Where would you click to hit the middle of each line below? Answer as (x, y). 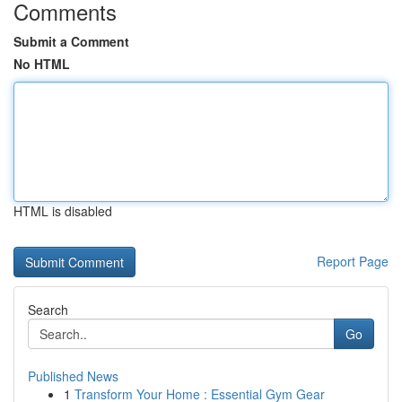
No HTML (42, 64)
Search (48, 310)
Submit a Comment (71, 41)
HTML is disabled (63, 211)
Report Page (353, 261)
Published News (73, 376)
